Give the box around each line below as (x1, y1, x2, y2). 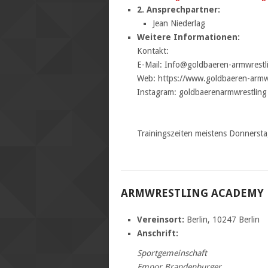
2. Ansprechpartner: (136, 4, 220, 14)
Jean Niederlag (153, 18, 206, 28)
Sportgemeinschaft (136, 248, 207, 258)
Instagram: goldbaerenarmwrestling (136, 87, 267, 97)
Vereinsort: (136, 214, 184, 224)
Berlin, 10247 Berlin (184, 214, 260, 224)
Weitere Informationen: (136, 32, 240, 42)
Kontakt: (136, 45, 169, 56)
